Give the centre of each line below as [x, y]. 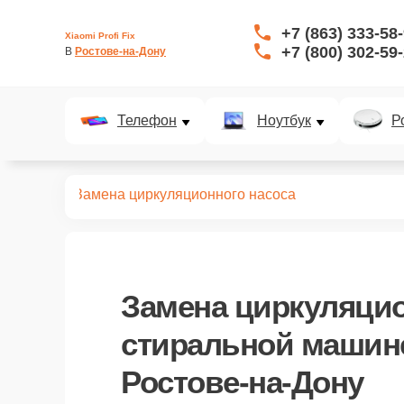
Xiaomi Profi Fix [100, 35]
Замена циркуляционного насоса [185, 194]
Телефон [147, 120]
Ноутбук [284, 120]
